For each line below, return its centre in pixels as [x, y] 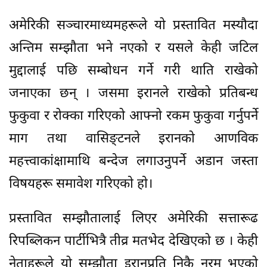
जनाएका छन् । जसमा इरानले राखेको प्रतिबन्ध [133, 94]
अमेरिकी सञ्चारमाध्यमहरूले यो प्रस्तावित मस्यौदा [133, 26]
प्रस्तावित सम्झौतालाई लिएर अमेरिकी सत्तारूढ [133, 219]
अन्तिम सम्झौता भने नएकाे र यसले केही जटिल [133, 48]
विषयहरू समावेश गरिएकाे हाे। [81, 184]
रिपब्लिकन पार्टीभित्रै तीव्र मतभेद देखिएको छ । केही [133, 241]
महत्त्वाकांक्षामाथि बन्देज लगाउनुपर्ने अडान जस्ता [133, 162]
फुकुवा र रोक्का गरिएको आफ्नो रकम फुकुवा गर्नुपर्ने [133, 116]
